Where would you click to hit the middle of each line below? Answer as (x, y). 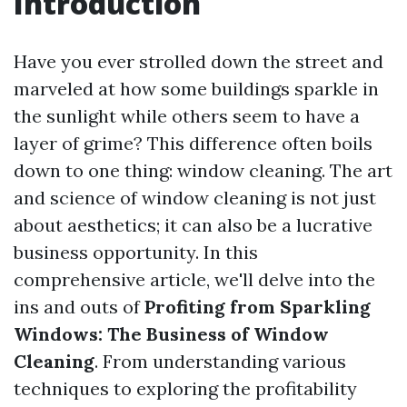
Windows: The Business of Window (171, 334)
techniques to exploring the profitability (185, 388)
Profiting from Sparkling (258, 307)
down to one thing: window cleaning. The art (203, 170)
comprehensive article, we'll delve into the (194, 279)
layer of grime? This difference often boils (193, 143)
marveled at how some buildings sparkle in (196, 89)
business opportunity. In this (136, 252)
